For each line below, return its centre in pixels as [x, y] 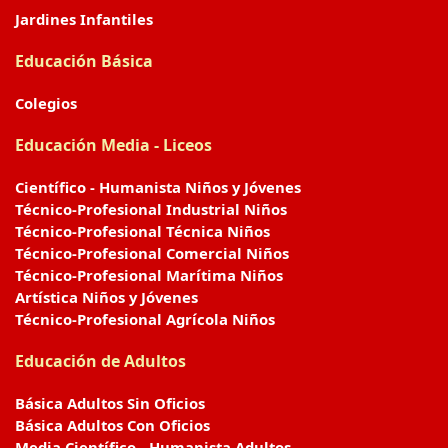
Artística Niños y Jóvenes [106, 296]
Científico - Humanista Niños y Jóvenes [158, 186]
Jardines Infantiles [84, 18]
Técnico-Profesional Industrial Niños [151, 208]
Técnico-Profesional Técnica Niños [142, 230]
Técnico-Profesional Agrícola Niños [145, 318]
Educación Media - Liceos [113, 144]
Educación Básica [84, 60]
